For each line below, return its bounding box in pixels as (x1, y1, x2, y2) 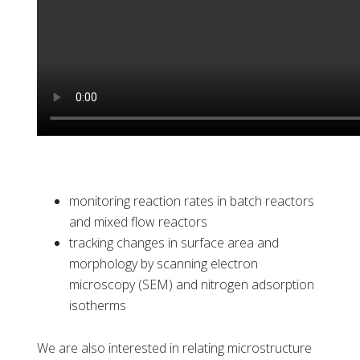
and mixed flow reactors (69, 213, 208, 231)
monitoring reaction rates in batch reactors (69, 192, 315, 211)
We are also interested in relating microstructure (37, 339, 313, 358)
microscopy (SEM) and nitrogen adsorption (69, 276, 315, 294)
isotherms (69, 297, 127, 315)
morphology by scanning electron (69, 255, 259, 273)
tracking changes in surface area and (69, 234, 280, 252)
